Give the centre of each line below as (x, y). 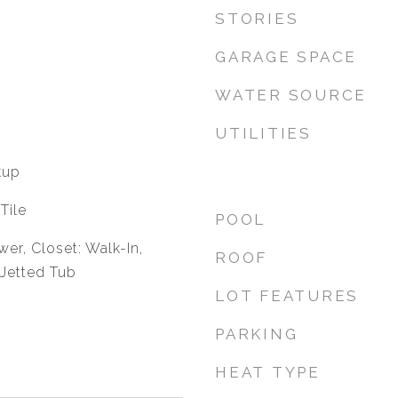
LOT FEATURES (287, 296)
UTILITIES (263, 133)
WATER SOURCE (291, 95)
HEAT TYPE (268, 372)
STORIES (257, 19)
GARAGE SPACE (286, 57)
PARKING (257, 334)
